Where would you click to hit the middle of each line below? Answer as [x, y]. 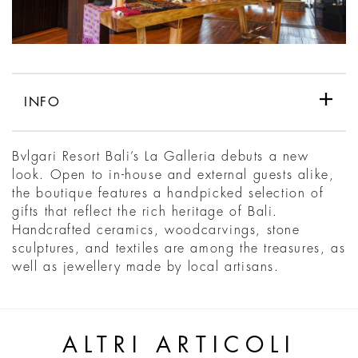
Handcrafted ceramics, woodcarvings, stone [156, 231]
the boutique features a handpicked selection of [168, 194]
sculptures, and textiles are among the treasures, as [179, 249]
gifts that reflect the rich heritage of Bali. [145, 212]
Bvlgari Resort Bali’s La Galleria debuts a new [161, 157]
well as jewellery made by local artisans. [146, 267]
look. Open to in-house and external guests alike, [173, 175]
